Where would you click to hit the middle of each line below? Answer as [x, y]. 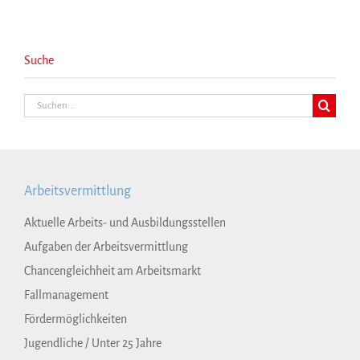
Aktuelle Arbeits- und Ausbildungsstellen [125, 223]
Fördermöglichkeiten [76, 319]
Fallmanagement [66, 295]
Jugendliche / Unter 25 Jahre [93, 344]
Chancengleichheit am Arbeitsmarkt [112, 271]
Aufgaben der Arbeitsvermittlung [106, 247]
